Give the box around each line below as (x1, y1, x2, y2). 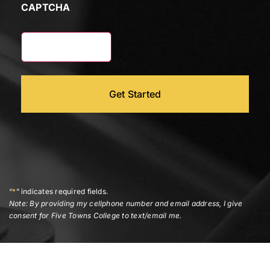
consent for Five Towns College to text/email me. (9, 211, 182, 220)
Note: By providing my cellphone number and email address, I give (9, 199, 243, 208)
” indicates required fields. (16, 187, 108, 196)
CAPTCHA (21, 1, 71, 13)
